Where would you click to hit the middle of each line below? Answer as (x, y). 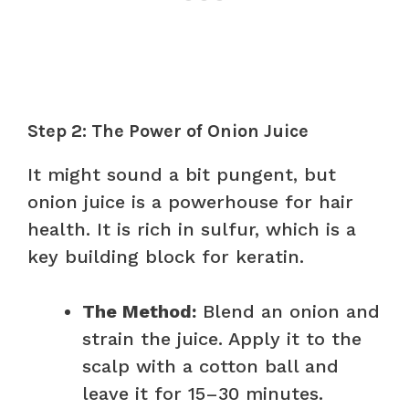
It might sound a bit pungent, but (182, 174)
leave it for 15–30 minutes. (203, 393)
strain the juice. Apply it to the (222, 338)
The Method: (139, 311)
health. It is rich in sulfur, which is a (192, 229)
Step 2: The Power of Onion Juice (168, 131)
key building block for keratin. (166, 256)
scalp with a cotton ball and (210, 366)
